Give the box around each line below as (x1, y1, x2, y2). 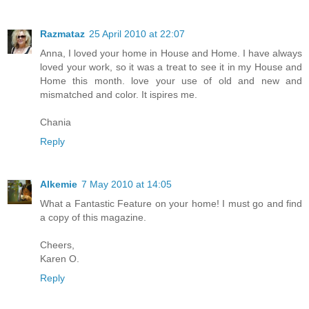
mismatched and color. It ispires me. (40, 89, 197, 101)
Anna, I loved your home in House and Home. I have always (40, 48, 302, 59)
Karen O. (40, 253, 79, 265)
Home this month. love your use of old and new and (40, 75, 302, 87)
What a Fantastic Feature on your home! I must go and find (40, 198, 302, 210)
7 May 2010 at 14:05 (81, 179, 172, 190)
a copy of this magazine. (40, 212, 146, 223)
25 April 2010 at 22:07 (89, 28, 185, 40)
